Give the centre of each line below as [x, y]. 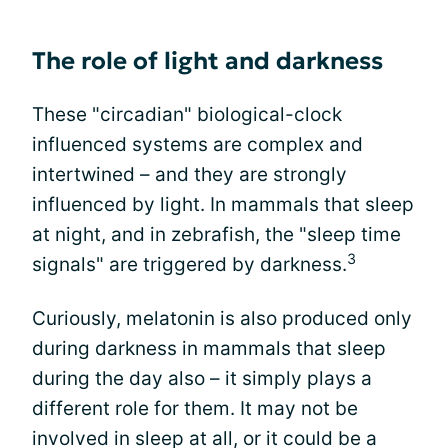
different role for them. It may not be [195, 408]
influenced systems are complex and [197, 144]
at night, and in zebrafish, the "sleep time [216, 234]
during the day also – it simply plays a [202, 378]
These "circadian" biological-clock [187, 114]
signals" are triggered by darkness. [189, 264]
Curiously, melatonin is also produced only [222, 318]
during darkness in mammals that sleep [209, 348]
